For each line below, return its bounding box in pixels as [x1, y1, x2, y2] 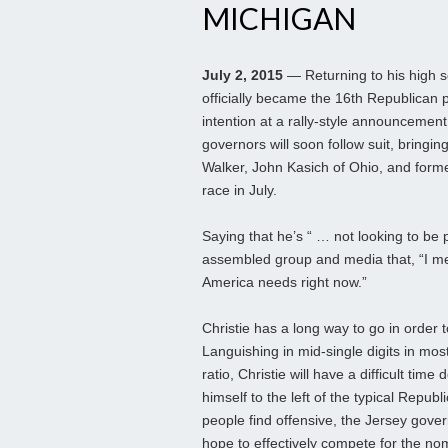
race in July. [202, 182, 277, 199]
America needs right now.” [202, 274, 367, 291]
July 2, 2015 [202, 67, 283, 84]
